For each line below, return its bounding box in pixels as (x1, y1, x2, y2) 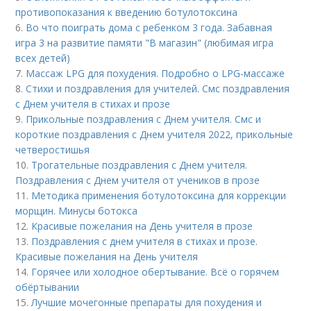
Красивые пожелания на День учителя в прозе (31, 219, 253, 233)
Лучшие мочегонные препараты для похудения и (31, 296, 262, 310)
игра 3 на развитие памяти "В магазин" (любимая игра (15, 36, 274, 50)
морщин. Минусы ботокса (15, 204, 138, 218)
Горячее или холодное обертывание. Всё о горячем (31, 265, 280, 279)
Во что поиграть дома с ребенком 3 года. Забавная (26, 21, 273, 35)
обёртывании (15, 280, 80, 294)
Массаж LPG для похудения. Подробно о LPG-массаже (26, 67, 285, 81)
